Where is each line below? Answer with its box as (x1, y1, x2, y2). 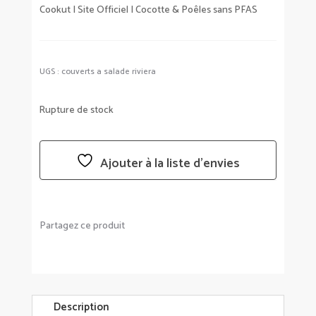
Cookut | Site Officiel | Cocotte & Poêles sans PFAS (39, 1, 257, 18)
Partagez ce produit (39, 217, 125, 234)
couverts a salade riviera (61, 64, 156, 78)
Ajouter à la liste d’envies (99, 152, 240, 174)
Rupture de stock (39, 102, 114, 118)
